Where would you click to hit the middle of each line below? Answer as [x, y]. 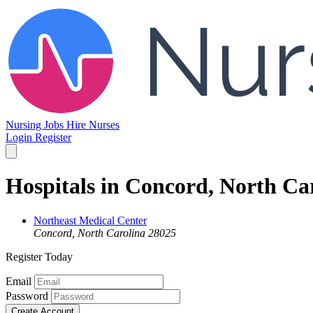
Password [27, 296]
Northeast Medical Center [90, 220]
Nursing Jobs [36, 125]
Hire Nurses [93, 125]
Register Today [39, 256]
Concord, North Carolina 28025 [105, 233]
